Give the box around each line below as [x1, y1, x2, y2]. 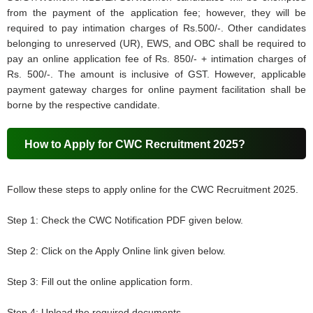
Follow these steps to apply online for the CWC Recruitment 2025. [7, 184, 299, 196]
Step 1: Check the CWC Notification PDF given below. [7, 214, 244, 226]
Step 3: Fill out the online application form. [7, 276, 194, 288]
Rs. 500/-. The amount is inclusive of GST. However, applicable [7, 68, 306, 80]
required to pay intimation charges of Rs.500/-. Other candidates [7, 22, 306, 34]
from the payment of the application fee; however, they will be [7, 7, 306, 19]
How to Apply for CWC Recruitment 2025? [24, 138, 246, 151]
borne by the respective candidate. [7, 99, 161, 111]
